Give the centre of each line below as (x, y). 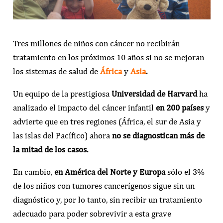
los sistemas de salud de (56, 71)
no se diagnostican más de (158, 136)
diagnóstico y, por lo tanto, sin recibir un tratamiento (107, 200)
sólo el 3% (185, 172)
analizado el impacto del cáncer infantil (84, 108)
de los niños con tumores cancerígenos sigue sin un (104, 186)
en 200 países (179, 108)
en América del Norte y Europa (110, 172)
